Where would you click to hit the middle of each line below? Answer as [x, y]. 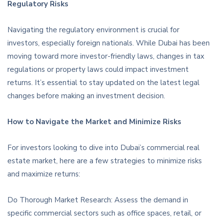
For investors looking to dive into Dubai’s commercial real [103, 148]
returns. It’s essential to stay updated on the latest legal [103, 83]
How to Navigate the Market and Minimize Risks [94, 122]
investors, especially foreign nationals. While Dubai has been [109, 43]
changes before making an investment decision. [86, 96]
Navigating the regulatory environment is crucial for [93, 30]
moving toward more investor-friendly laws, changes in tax [106, 56]
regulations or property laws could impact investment [98, 70]
